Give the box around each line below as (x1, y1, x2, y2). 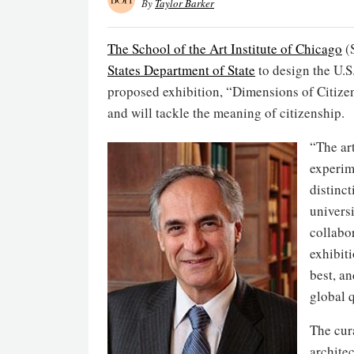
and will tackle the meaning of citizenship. (107, 104, 345, 122)
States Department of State (107, 61, 255, 79)
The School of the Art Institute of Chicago (107, 40, 342, 58)
